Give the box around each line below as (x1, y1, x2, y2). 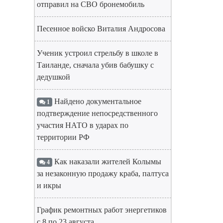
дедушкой (37, 73, 70, 81)
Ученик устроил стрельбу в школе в (37, 49, 158, 57)
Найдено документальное (52, 97, 141, 106)
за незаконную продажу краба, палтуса (37, 169, 169, 178)
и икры (37, 181, 61, 190)
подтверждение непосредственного (37, 109, 158, 117)
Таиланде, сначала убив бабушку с (37, 61, 154, 69)
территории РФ (37, 133, 90, 141)
